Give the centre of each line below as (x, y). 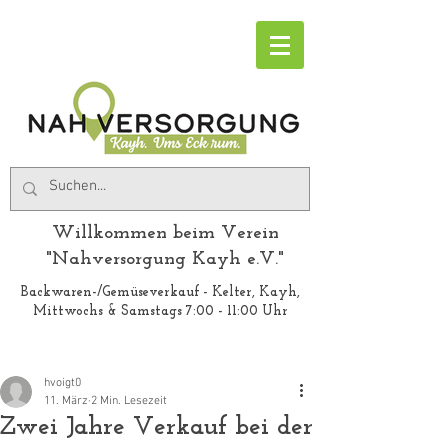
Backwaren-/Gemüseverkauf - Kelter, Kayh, (160, 292)
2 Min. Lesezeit (129, 401)
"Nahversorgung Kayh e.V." (165, 259)
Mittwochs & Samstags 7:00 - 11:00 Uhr (160, 311)
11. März (66, 401)
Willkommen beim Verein (165, 233)
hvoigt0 (62, 383)
